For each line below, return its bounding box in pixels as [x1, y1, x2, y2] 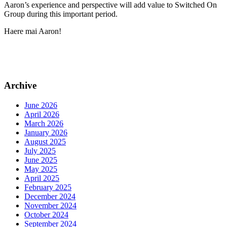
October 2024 [24, 210, 68, 219]
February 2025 [24, 182, 71, 192]
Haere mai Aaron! [4, 27, 61, 36]
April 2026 [24, 109, 59, 119]
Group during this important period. [4, 10, 118, 19]
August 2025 [24, 137, 66, 146]
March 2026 [24, 119, 63, 128]
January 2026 [24, 128, 67, 137]
